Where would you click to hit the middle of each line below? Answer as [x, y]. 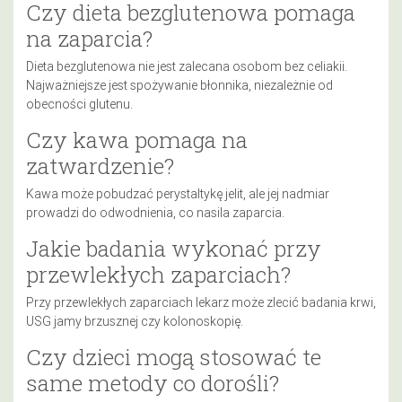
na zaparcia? [89, 38]
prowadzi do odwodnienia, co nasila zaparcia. [155, 212]
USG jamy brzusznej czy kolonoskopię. [135, 321]
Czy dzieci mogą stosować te [174, 356]
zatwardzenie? [100, 165]
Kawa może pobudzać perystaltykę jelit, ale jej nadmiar [178, 193]
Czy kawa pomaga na [137, 139]
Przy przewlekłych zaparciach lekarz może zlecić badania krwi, [201, 302]
